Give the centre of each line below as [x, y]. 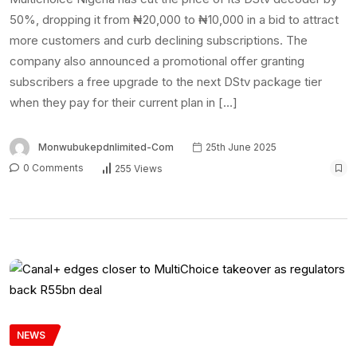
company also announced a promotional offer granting [157, 61]
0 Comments [52, 168]
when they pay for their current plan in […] [124, 102]
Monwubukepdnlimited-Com [106, 147]
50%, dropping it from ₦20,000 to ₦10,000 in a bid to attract [174, 19]
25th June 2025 [240, 147]
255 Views [139, 168]
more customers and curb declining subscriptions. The [159, 40]
